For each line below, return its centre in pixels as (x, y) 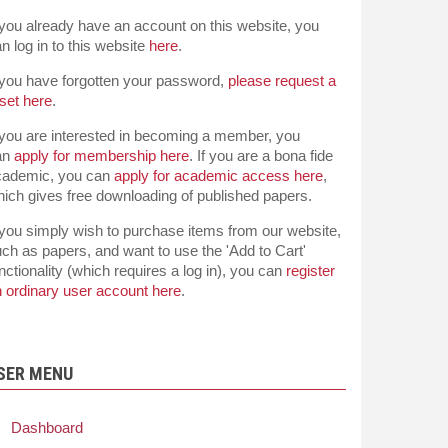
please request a (282, 80)
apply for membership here (101, 155)
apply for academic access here (218, 175)
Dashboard (47, 427)
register (310, 270)
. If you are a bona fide (261, 155)
